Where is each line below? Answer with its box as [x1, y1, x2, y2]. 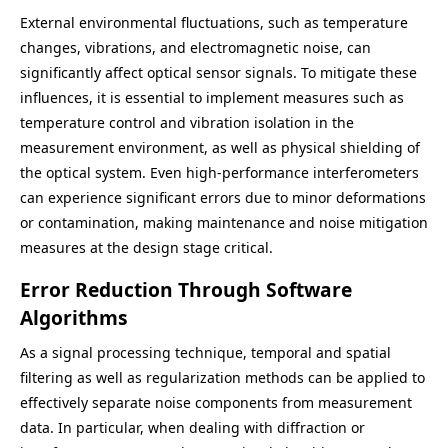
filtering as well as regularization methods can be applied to [20, 368, 425, 387]
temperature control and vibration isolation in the [20, 113, 354, 132]
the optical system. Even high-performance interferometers [20, 163, 419, 182]
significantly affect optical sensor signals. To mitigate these [20, 63, 417, 82]
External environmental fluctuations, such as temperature [20, 13, 408, 32]
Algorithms [20, 304, 128, 331]
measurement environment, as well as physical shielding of [20, 138, 420, 157]
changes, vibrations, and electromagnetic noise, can [20, 38, 371, 57]
